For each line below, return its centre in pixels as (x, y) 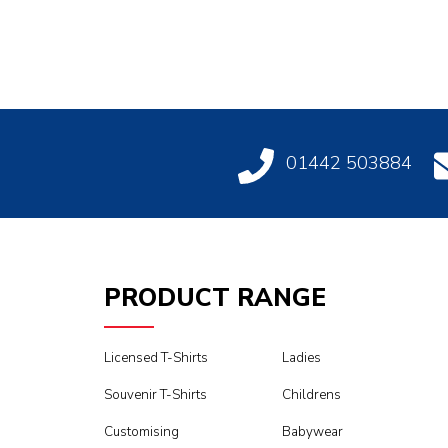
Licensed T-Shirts (155, 358)
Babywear (312, 432)
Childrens (311, 395)
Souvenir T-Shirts (155, 395)
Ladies (301, 358)
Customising (141, 432)
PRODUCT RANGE (214, 298)
